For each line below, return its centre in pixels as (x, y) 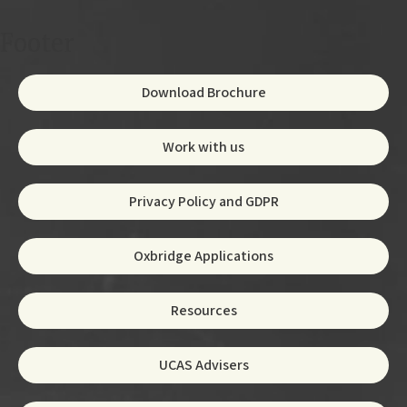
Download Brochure (203, 92)
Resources (203, 310)
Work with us (203, 146)
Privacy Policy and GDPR (203, 201)
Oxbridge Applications (203, 255)
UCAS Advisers (203, 364)
